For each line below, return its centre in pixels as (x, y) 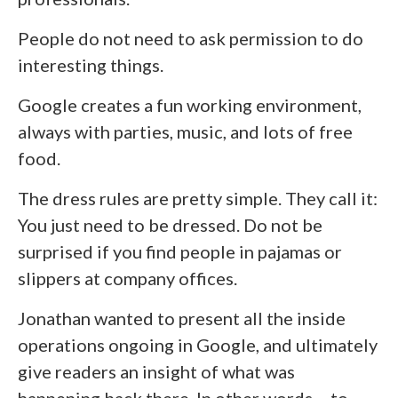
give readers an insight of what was (156, 371)
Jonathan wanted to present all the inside (182, 318)
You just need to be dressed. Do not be (170, 225)
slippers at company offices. (127, 278)
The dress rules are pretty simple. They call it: (198, 198)
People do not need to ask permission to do (191, 38)
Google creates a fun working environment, (190, 105)
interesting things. (91, 65)
